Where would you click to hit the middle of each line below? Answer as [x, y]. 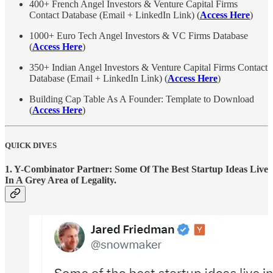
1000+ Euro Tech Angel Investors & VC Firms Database [139, 36]
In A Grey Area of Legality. [61, 180]
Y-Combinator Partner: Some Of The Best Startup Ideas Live [141, 169]
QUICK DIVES [31, 145]
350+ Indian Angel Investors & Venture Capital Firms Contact [148, 68]
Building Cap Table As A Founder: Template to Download [142, 99]
